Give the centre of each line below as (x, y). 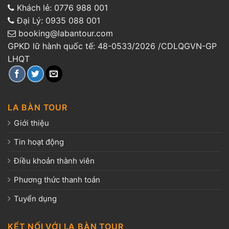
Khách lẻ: (34, 7)
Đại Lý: (30, 20)
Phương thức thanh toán (57, 180)
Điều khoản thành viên (54, 161)
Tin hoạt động (39, 142)
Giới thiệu (31, 123)
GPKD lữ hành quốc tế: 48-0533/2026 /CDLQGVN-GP (112, 46)
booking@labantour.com (64, 33)
